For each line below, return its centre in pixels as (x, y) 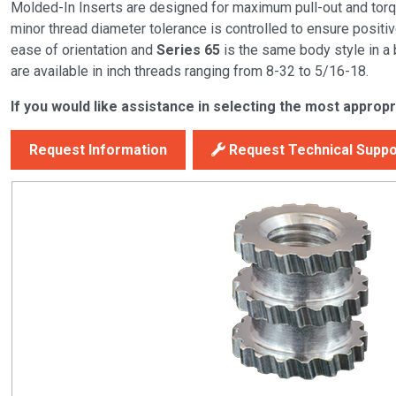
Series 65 (188, 49)
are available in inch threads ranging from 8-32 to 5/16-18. (190, 71)
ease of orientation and (84, 49)
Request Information (98, 149)
